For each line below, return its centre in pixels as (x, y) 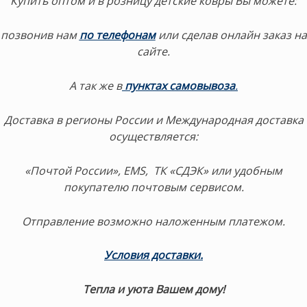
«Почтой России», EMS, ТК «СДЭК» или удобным (153, 170)
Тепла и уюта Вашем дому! (153, 290)
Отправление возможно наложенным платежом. (153, 221)
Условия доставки (152, 255)
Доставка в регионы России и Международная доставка (153, 120)
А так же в (96, 85)
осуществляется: (153, 136)
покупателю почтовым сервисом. (153, 187)
